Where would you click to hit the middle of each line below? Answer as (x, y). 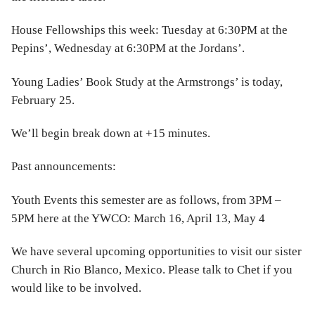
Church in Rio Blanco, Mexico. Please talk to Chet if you (152, 269)
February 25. (43, 100)
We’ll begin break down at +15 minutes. (111, 134)
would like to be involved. (76, 288)
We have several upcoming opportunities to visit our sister (156, 251)
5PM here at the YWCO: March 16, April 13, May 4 (138, 218)
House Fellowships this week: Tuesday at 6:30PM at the (149, 30)
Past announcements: (64, 167)
